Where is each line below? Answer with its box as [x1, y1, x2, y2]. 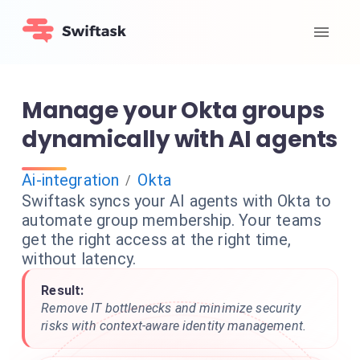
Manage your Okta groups [22, 95, 325, 126]
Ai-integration [22, 170, 120, 190]
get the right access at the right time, [22, 230, 292, 249]
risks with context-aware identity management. [41, 318, 306, 333]
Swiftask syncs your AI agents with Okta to [22, 191, 332, 211]
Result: [41, 283, 84, 298]
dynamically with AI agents [22, 124, 337, 155]
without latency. [22, 249, 137, 268]
